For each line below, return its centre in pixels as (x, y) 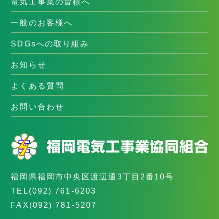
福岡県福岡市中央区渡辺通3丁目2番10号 (93, 177)
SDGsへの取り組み (50, 44)
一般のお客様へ (42, 23)
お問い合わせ (37, 107)
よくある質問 (37, 86)
